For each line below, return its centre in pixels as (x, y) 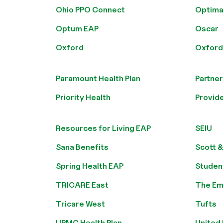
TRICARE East (82, 185)
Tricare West (80, 204)
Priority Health (83, 97)
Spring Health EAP (90, 166)
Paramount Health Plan (98, 78)
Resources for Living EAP (103, 128)
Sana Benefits (82, 147)
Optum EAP (77, 29)
